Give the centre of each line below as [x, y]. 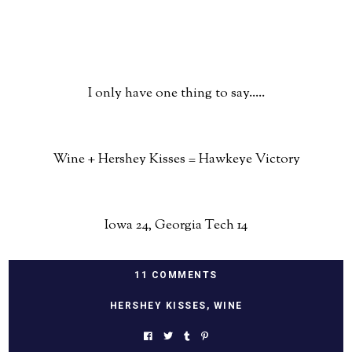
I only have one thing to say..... [176, 93]
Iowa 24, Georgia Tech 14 [176, 225]
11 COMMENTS [176, 275]
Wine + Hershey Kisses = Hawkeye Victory [176, 159]
